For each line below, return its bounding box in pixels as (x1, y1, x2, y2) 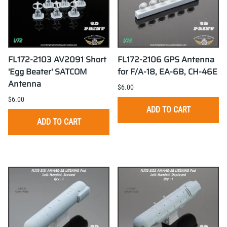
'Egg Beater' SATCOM (8, 65, 87, 79)
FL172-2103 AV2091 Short (8, 53, 106, 66)
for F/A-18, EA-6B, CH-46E (118, 65, 217, 79)
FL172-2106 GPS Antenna (118, 53, 214, 66)
